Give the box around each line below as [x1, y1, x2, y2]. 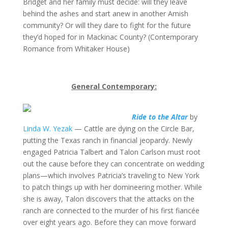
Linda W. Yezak [22, 124, 72, 133]
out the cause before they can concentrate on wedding [22, 159, 204, 168]
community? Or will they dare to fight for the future [22, 20, 191, 30]
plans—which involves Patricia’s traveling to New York [22, 170, 199, 180]
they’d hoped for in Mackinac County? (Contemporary [22, 32, 198, 42]
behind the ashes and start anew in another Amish [22, 9, 188, 18]
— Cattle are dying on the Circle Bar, [72, 124, 194, 133]
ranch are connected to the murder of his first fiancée [22, 206, 199, 215]
